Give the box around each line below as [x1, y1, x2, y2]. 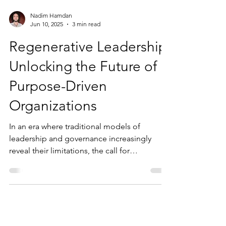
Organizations [9, 114, 97, 130]
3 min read [72, 36, 100, 44]
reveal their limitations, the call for [9, 162, 130, 172]
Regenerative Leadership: [9, 54, 171, 71]
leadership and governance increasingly [9, 150, 151, 159]
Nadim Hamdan [30, 28, 72, 35]
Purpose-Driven [9, 94, 107, 110]
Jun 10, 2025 [30, 36, 63, 44]
